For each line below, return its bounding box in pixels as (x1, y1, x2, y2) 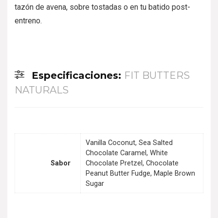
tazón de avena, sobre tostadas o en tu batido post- (15, 2, 190, 12)
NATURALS (15, 84, 69, 96)
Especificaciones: (32, 69, 124, 81)
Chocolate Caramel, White (86, 149, 168, 158)
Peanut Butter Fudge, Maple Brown (86, 169, 195, 178)
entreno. (15, 16, 42, 25)
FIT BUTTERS (124, 69, 190, 81)
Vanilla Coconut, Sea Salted (86, 139, 173, 147)
